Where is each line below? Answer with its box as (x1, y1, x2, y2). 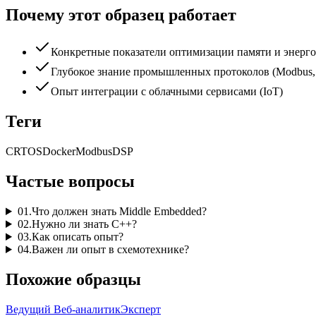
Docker (42, 145, 75, 158)
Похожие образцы (6, 269, 141, 288)
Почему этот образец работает (6, 6, 236, 25)
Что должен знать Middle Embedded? (31, 205, 207, 217)
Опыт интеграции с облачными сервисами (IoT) (51, 85, 283, 98)
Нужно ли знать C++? (31, 218, 137, 230)
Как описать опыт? (31, 231, 123, 243)
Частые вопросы (6, 172, 135, 191)
